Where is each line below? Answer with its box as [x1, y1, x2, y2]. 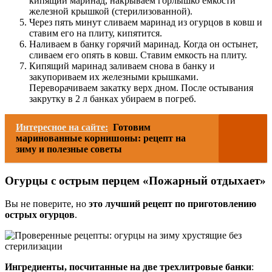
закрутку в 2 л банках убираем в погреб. [29, 93, 196, 104]
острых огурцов [5, 209, 75, 220]
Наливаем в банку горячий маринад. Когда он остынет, [29, 38, 258, 49]
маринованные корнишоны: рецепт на [16, 132, 186, 143]
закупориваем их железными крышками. [29, 71, 199, 82]
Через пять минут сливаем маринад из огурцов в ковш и [29, 16, 262, 27]
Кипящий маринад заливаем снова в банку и [29, 60, 215, 71]
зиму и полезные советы [16, 143, 122, 154]
